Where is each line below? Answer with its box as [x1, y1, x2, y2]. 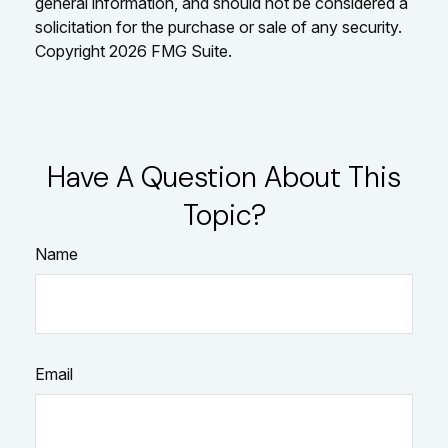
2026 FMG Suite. [109, 40, 232, 61]
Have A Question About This [47, 157, 401, 196]
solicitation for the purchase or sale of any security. [35, 16, 402, 37]
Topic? [182, 195, 266, 234]
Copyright [35, 40, 109, 61]
